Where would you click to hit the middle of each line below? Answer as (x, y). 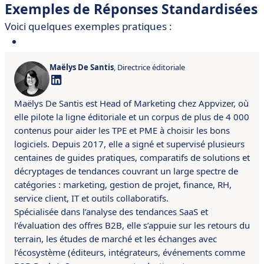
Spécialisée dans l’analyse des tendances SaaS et (111, 212)
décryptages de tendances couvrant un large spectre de (126, 171)
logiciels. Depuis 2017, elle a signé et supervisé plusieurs (129, 144)
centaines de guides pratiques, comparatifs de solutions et (132, 157)
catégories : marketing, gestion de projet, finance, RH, (123, 184)
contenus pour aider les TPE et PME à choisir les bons (122, 130)
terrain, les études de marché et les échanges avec (115, 239)
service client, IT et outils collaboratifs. (91, 198)
